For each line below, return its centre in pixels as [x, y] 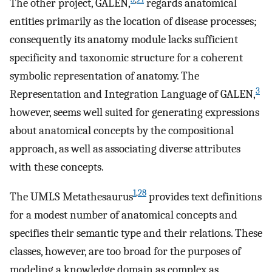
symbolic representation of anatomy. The [104, 76]
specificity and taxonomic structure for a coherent [126, 57]
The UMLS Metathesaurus [71, 196]
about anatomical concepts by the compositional [122, 130]
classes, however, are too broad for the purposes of [125, 251]
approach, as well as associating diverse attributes [125, 148]
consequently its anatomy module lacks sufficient [124, 39]
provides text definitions [204, 196]
